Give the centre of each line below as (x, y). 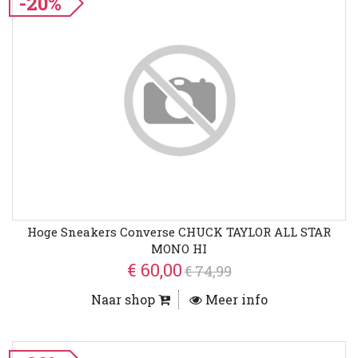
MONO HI (179, 249)
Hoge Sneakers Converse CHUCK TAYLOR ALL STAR (179, 232)
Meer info (235, 300)
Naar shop (124, 300)
